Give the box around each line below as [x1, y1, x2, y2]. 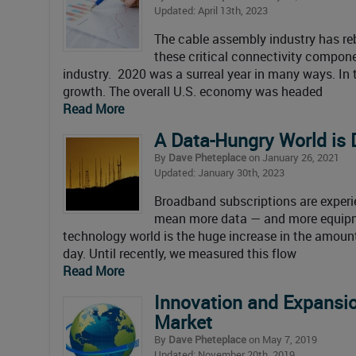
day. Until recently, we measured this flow [63, 245, 296, 263]
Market [154, 310, 212, 335]
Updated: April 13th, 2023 [154, 3, 268, 18]
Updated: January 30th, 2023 [154, 165, 284, 180]
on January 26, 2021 [246, 150, 339, 165]
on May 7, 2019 [246, 332, 317, 347]
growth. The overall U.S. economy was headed [63, 83, 323, 101]
